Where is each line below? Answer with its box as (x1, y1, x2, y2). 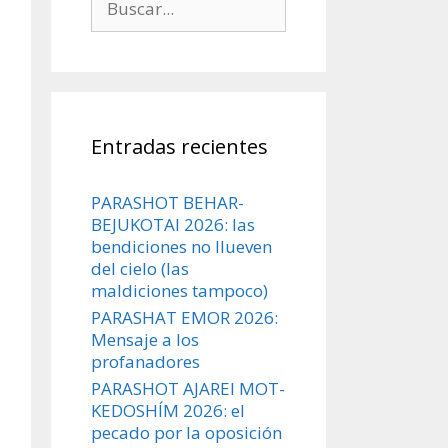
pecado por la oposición (91, 420, 282, 444)
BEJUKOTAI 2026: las (91, 212, 255, 236)
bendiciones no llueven (91, 234, 272, 258)
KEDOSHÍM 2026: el (91, 398, 245, 422)
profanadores (91, 349, 200, 373)
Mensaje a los (91, 327, 199, 351)
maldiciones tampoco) (91, 278, 268, 302)
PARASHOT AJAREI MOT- (91, 376, 285, 400)
